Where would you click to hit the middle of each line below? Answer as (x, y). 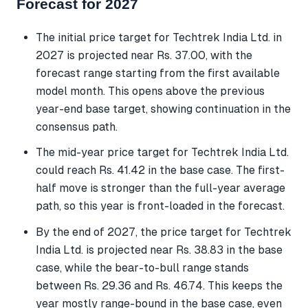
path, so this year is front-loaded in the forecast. (160, 206)
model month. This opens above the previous (150, 91)
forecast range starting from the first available (158, 74)
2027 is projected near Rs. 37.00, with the (144, 56)
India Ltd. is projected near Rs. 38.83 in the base (159, 250)
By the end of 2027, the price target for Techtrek (164, 232)
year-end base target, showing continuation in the (163, 109)
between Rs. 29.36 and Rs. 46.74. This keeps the (159, 285)
